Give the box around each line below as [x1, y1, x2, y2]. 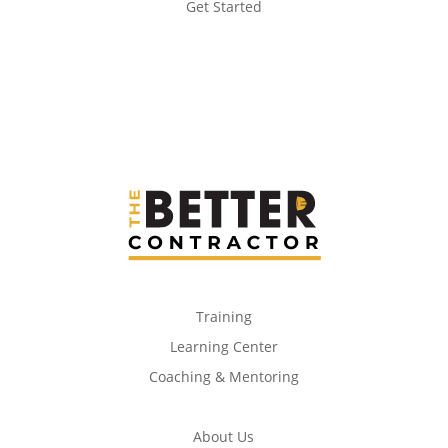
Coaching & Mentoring [148, 367, 299, 387]
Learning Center [169, 337, 278, 357]
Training [195, 307, 252, 327]
